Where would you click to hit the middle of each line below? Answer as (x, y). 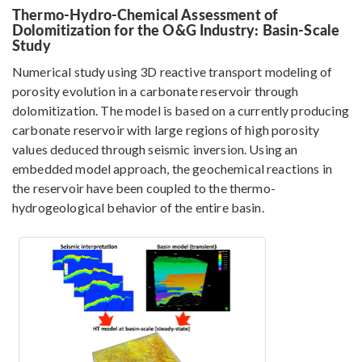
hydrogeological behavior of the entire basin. (138, 208)
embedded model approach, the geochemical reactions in (172, 169)
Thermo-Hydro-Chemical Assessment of (145, 15)
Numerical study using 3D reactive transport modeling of (173, 72)
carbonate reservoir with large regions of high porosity (166, 130)
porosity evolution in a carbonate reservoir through (156, 91)
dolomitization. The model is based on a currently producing (181, 111)
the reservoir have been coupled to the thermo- (144, 188)
